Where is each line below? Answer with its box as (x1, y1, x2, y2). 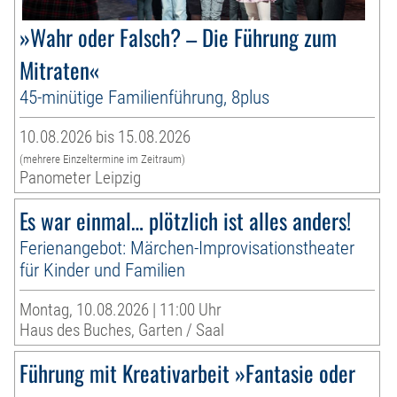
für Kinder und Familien (19, 259, 186, 282)
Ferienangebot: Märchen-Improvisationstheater (19, 237, 355, 260)
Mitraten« (19, 53, 100, 87)
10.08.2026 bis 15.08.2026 (19, 127, 191, 148)
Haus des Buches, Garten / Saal (19, 320, 225, 341)
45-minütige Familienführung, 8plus (19, 86, 270, 109)
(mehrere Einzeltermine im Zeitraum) (19, 152, 186, 167)
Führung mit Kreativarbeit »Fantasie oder (19, 356, 356, 390)
